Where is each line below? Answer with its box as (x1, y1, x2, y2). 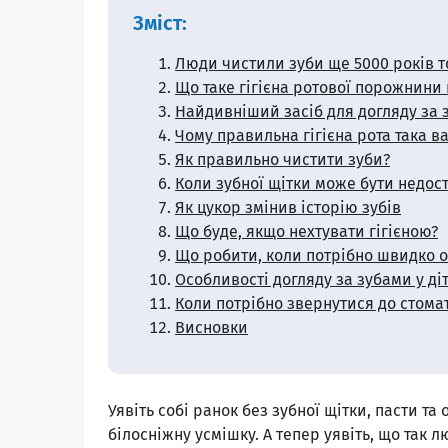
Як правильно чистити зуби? (175, 149, 390, 169)
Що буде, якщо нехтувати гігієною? (175, 221, 438, 241)
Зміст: (133, 10, 187, 35)
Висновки (175, 317, 248, 337)
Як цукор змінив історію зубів (175, 197, 401, 217)
